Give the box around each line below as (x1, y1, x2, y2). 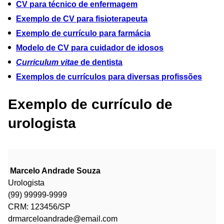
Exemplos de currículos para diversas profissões (16, 72, 202, 81)
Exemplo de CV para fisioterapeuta (16, 14, 147, 23)
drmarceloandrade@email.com (8, 214, 117, 223)
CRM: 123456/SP (8, 202, 70, 211)
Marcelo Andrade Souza (10, 166, 100, 175)
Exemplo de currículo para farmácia (16, 28, 150, 37)
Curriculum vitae (16, 57, 78, 66)
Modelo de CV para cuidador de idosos (16, 43, 163, 52)
